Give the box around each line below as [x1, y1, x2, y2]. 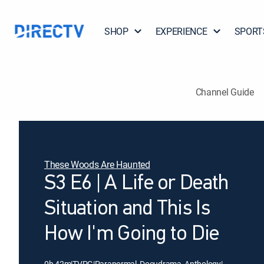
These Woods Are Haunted [44, 158, 150, 171]
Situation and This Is [44, 199, 210, 220]
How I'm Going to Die [44, 224, 219, 245]
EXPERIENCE [155, 25, 207, 38]
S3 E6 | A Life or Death [44, 173, 229, 194]
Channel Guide [195, 85, 254, 98]
